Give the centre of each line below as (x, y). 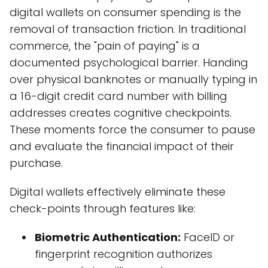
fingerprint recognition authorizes (124, 254)
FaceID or (208, 237)
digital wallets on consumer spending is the (125, 13)
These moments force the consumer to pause (133, 130)
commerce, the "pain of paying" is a (105, 46)
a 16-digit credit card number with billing (118, 96)
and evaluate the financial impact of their (122, 147)
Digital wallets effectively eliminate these (118, 192)
